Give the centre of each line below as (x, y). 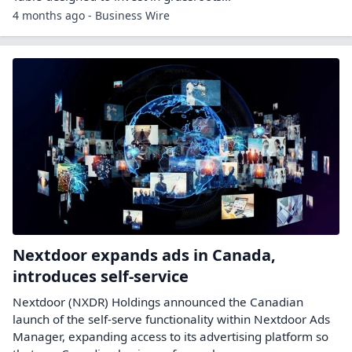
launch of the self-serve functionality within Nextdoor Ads (171, 319)
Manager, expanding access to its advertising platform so (170, 337)
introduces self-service (101, 277)
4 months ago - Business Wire (91, 15)
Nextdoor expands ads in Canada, (144, 255)
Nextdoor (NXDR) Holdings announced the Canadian (158, 302)
